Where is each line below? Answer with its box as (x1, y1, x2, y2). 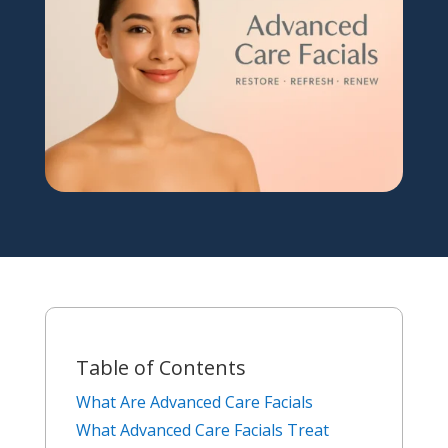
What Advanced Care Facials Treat (75, 418, 329, 441)
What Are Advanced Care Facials (75, 390, 313, 413)
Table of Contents (75, 353, 246, 381)
